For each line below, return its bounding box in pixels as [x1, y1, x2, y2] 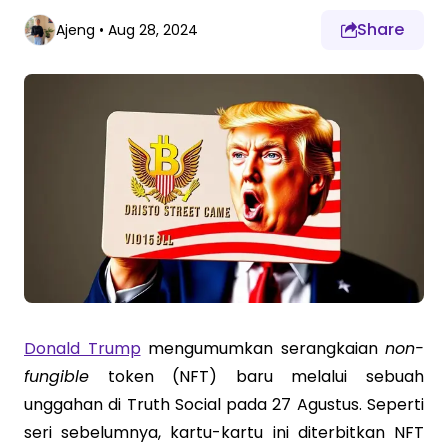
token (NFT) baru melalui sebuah [89, 364, 424, 388]
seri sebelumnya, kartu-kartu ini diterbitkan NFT [24, 420, 424, 444]
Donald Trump [24, 336, 141, 360]
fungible [24, 364, 89, 388]
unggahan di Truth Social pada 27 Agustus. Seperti [24, 392, 424, 416]
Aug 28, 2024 [108, 20, 198, 40]
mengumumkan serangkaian [140, 336, 385, 360]
